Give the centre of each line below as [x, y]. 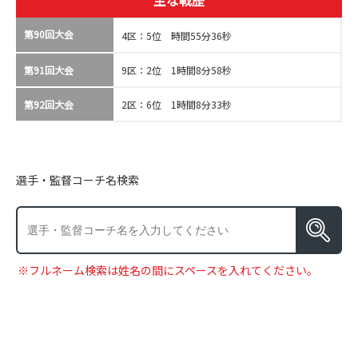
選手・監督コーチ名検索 [78, 180]
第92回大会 [49, 104]
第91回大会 [49, 70]
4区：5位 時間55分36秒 [177, 36]
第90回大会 [49, 34]
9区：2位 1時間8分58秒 [177, 70]
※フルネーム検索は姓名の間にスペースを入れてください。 [168, 270]
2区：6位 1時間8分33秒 [177, 104]
